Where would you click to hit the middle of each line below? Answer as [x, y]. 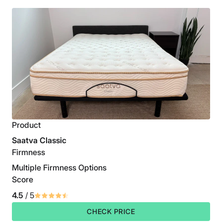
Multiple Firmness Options [59, 168]
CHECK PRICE [111, 212]
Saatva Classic [39, 140]
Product [26, 125]
